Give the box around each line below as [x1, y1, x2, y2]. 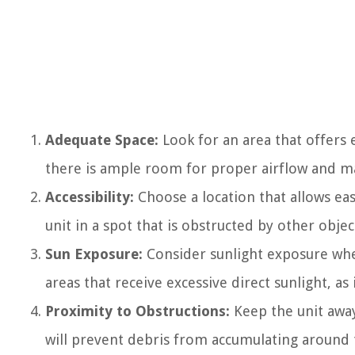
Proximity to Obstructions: [45, 303, 230, 319]
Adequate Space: [45, 132, 158, 148]
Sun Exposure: [45, 246, 143, 262]
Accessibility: [45, 189, 134, 205]
